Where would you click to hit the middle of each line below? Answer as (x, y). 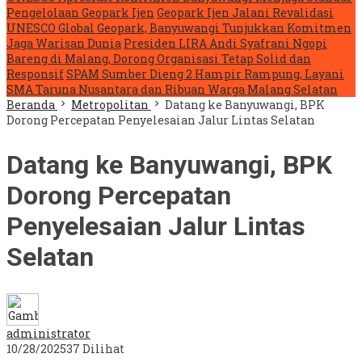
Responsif (35, 74)
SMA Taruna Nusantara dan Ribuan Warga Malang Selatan (172, 89)
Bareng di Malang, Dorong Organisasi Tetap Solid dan (159, 59)
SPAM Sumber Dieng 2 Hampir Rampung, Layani (205, 74)
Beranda (31, 105)
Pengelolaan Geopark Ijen (80, 13)
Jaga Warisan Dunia (64, 43)
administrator (48, 334)
